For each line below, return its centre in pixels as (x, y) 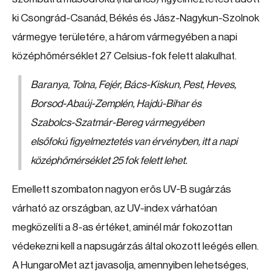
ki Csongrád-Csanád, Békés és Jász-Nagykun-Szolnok (136, 18)
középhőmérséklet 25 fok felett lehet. (109, 161)
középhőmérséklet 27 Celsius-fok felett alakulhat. (124, 56)
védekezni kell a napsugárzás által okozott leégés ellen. (135, 246)
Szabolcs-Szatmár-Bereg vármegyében (117, 123)
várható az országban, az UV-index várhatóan (115, 208)
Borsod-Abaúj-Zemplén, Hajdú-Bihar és (116, 104)
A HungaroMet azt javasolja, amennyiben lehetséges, (130, 265)
